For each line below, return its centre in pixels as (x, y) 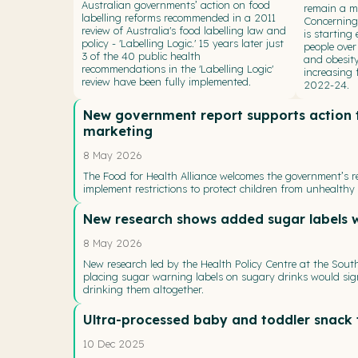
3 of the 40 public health (141, 56)
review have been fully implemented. (166, 81)
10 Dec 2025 (114, 343)
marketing (118, 131)
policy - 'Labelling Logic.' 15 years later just (183, 43)
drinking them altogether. (143, 289)
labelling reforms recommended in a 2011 (179, 17)
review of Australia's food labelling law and (184, 30)
